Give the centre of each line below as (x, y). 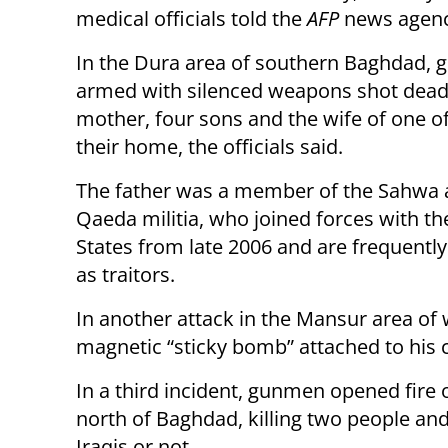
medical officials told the (191, 18)
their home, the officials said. (209, 146)
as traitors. (125, 274)
